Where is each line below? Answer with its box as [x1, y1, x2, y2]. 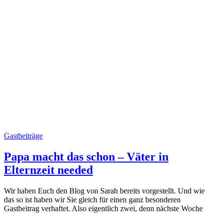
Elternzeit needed [4, 163, 93, 176]
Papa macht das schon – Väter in [4, 150, 168, 163]
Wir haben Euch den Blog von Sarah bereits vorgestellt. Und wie [4, 186, 205, 195]
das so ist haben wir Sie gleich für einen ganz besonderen [4, 195, 181, 204]
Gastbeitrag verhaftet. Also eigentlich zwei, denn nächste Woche [4, 204, 203, 213]
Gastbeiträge [4, 132, 43, 140]
